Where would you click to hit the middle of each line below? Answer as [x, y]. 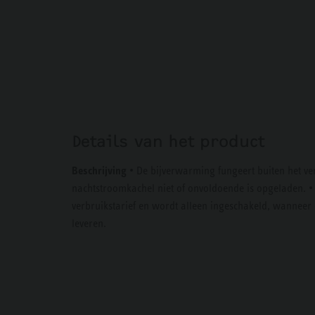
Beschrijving [99, 171]
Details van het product [168, 142]
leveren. [89, 224]
